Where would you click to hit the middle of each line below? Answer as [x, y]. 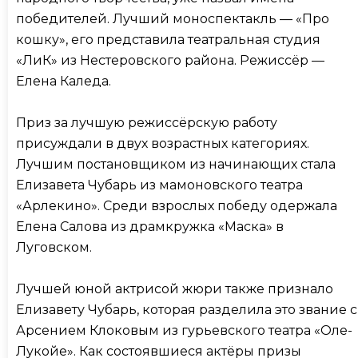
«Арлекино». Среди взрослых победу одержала [177, 206]
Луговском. [54, 248]
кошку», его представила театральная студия [168, 40]
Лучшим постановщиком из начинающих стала [176, 165]
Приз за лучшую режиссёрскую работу [147, 123]
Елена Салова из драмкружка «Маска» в [150, 227]
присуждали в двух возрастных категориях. [163, 144]
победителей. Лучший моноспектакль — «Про [173, 19]
